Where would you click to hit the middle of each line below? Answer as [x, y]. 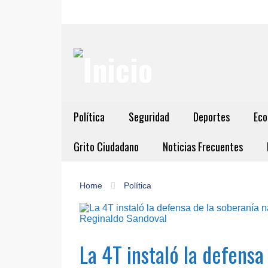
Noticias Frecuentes [203, 147]
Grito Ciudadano [106, 147]
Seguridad [149, 117]
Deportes [211, 117]
